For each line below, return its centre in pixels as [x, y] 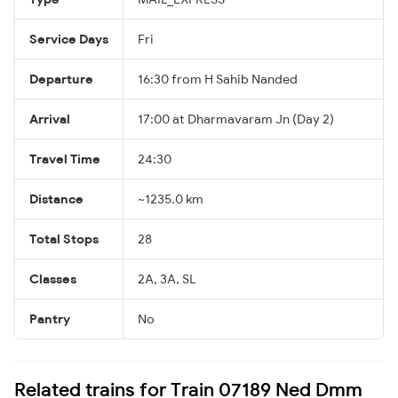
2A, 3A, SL [167, 279]
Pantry [50, 318]
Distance [56, 199]
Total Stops [64, 239]
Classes [53, 279]
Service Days [69, 39]
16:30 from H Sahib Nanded [218, 79]
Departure [61, 79]
